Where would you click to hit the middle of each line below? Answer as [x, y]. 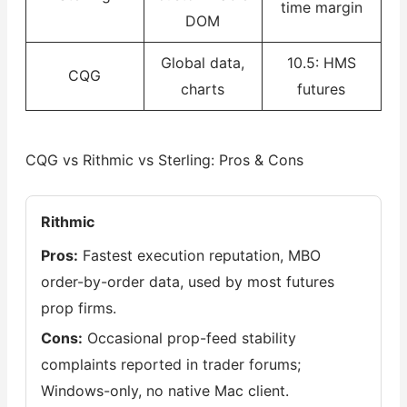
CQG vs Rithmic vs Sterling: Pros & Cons [164, 159]
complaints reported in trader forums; [170, 364]
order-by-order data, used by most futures [187, 281]
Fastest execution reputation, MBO [199, 255]
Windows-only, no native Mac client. [164, 390]
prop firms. [78, 308]
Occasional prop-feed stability [189, 338]
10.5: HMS [321, 62]
